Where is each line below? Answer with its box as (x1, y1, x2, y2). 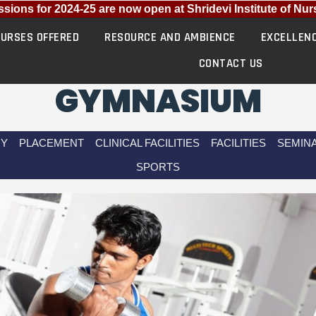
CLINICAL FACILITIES (95, 137, 200, 149)
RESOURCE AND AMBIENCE (104, 30, 236, 45)
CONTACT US (198, 56, 263, 71)
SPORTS (136, 161, 180, 173)
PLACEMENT (18, 137, 84, 149)
